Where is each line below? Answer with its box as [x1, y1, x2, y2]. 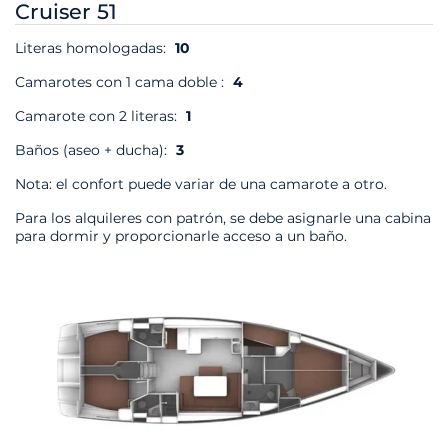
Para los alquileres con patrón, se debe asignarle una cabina [15, 209, 431, 228]
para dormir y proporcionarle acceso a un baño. [15, 227, 347, 246]
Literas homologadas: [15, 39, 170, 58]
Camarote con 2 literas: [15, 107, 181, 126]
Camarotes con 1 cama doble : [15, 73, 228, 92]
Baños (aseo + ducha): [15, 141, 171, 160]
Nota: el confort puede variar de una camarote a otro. [15, 175, 387, 194]
